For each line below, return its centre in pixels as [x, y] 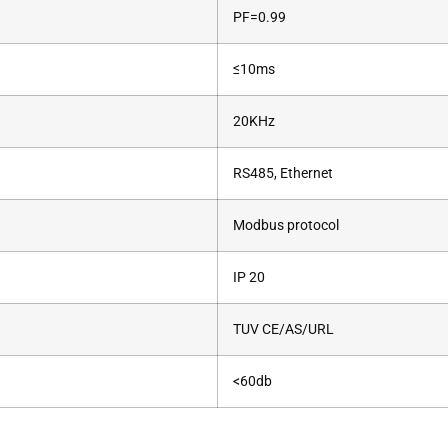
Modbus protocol [286, 225]
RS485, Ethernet [283, 173]
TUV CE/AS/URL [283, 329]
